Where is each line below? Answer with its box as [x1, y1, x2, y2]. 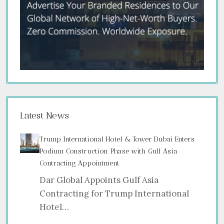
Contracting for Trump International [39, 187, 189, 199]
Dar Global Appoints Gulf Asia [39, 174, 159, 185]
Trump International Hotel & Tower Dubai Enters [39, 134, 195, 143]
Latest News [20, 109, 69, 121]
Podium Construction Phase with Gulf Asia [39, 146, 178, 155]
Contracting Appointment [39, 158, 120, 167]
